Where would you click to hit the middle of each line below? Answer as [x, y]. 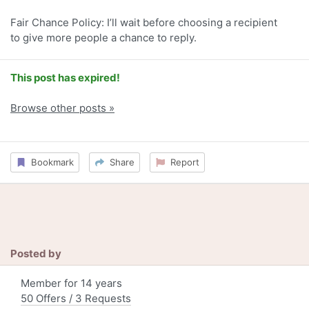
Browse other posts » [62, 108]
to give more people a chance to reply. [103, 38]
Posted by [36, 253]
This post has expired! [65, 78]
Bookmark [49, 162]
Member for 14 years [71, 283]
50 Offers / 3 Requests [76, 298]
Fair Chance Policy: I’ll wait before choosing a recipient [144, 23]
